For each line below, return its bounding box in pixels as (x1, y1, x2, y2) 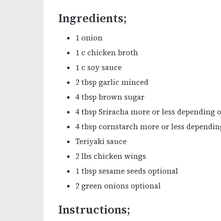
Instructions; (58, 202, 130, 218)
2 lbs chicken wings (75, 151, 146, 162)
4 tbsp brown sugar (75, 92, 145, 103)
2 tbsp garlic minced (75, 77, 148, 88)
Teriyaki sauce (75, 136, 127, 147)
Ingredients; (58, 10, 127, 26)
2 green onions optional (75, 181, 161, 191)
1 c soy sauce (75, 62, 122, 73)
